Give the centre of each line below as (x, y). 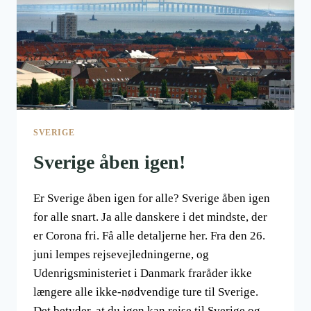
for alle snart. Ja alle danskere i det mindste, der (150, 217)
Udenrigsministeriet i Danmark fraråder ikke (143, 274)
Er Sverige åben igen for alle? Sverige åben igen (152, 199)
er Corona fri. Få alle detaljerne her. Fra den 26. (149, 236)
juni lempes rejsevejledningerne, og (121, 255)
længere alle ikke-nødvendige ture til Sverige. (146, 292)
